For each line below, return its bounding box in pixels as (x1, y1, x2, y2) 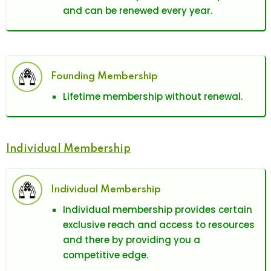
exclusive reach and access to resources (63, 218, 255, 232)
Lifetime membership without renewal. (63, 90, 243, 103)
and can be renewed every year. (63, 4, 212, 18)
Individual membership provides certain (63, 203, 252, 217)
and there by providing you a (63, 233, 200, 247)
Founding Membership (51, 71, 158, 82)
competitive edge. (63, 249, 148, 262)
